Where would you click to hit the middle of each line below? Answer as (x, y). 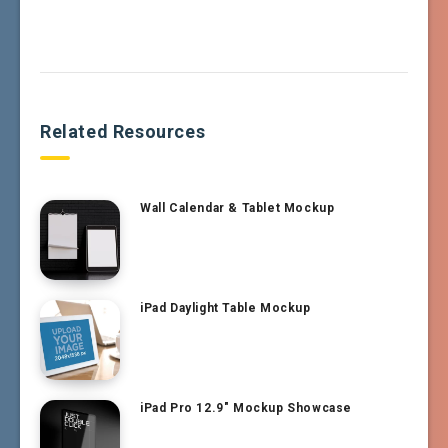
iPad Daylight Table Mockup (225, 307)
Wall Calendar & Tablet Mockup (237, 207)
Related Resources (123, 131)
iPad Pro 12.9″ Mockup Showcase (246, 407)
